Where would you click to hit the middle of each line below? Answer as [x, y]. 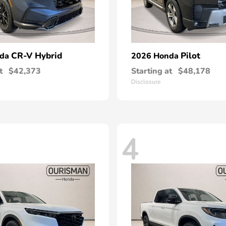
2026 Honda [156, 56]
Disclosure [146, 82]
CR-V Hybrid [37, 56]
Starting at [152, 71]
